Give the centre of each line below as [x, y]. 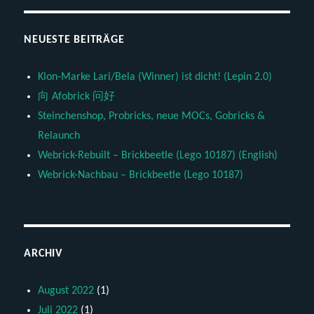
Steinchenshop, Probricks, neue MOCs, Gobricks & [152, 117]
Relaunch [59, 136]
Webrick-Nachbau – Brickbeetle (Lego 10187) [141, 176]
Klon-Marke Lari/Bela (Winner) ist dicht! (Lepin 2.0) [155, 77]
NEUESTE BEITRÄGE [74, 40]
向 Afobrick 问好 [77, 97]
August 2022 [66, 291]
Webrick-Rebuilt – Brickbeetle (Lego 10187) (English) [158, 156]
